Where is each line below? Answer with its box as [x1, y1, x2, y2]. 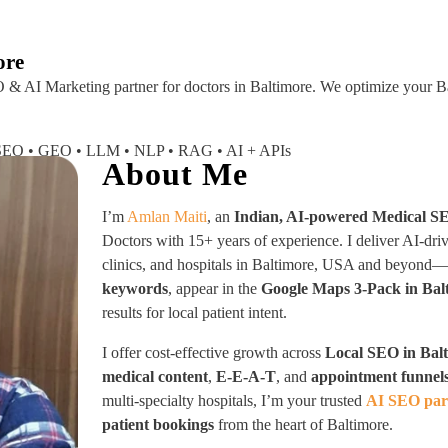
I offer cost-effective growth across [102, 344, 326, 361]
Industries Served [133, 23, 242, 41]
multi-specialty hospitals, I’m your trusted [102, 392, 367, 409]
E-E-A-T [216, 368, 277, 385]
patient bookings [102, 416, 215, 433]
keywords [102, 280, 169, 297]
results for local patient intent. [102, 304, 288, 321]
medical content [102, 368, 209, 385]
